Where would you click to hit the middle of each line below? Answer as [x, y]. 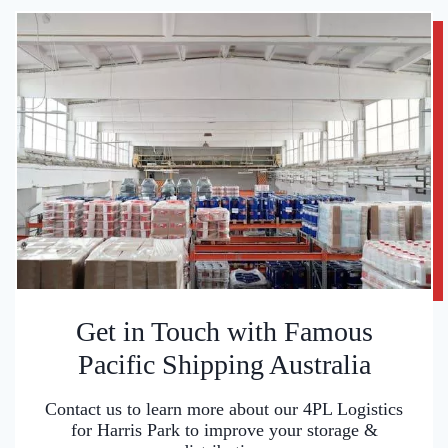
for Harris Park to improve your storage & [224, 430]
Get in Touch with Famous [224, 332]
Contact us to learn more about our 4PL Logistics [224, 409]
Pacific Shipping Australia [224, 365]
